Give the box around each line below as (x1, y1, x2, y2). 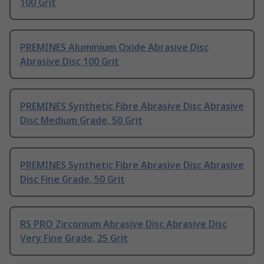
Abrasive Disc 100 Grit (20, 55, 119, 68)
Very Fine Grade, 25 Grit (20, 232, 128, 245)
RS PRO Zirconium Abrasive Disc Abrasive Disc (20, 217, 227, 231)
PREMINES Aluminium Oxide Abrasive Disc (20, 41, 209, 54)
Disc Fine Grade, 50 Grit (20, 173, 125, 186)
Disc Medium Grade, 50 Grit (20, 114, 143, 127)
